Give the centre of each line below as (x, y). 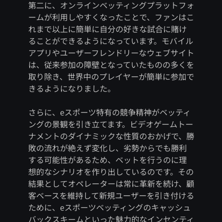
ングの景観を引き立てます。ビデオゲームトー (111, 124)
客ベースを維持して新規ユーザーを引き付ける (111, 195)
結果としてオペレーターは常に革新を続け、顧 (111, 184)
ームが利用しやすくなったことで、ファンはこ (111, 17)
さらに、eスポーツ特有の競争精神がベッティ (109, 112)
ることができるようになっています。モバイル (111, 41)
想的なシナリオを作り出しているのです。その (111, 172)
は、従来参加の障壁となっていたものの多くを (111, 65)
